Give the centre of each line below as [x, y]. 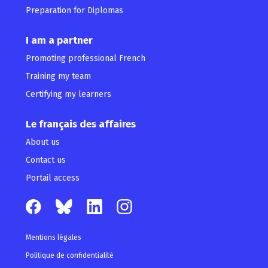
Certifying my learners [68, 95]
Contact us [45, 160]
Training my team [58, 77]
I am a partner [59, 41]
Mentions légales [53, 238]
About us [42, 142]
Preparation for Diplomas [74, 11]
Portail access [52, 178]
